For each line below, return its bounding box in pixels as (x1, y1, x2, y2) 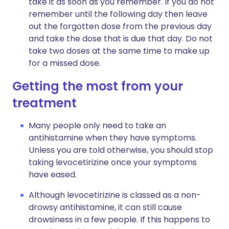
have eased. (29, 169, 77, 180)
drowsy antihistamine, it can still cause (29, 201, 182, 213)
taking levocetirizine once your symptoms (29, 156, 197, 168)
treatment (12, 95, 77, 111)
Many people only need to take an (29, 120, 166, 131)
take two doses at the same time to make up (29, 45, 210, 57)
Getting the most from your (12, 78, 183, 95)
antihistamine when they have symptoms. (29, 132, 197, 144)
